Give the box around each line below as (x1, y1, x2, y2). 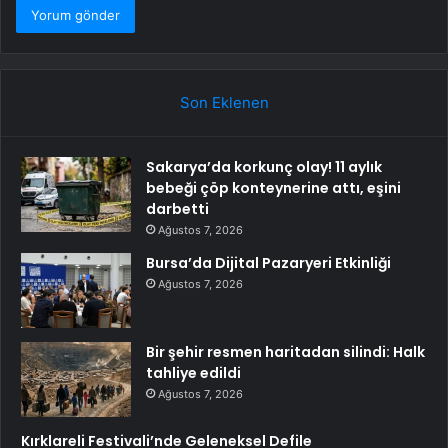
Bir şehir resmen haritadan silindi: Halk (146, 342, 425, 363)
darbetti (146, 199, 209, 220)
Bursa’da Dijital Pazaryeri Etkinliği (146, 253, 391, 274)
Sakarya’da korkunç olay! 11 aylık (146, 157, 382, 178)
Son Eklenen (179, 93, 269, 113)
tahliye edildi (146, 363, 241, 384)
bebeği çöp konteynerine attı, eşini (146, 178, 401, 199)
